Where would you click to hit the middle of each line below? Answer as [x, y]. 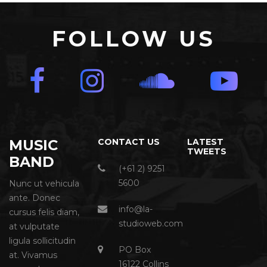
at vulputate [34, 226]
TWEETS [207, 151]
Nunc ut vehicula [44, 184]
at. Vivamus [33, 255]
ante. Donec [35, 198]
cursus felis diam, [44, 212]
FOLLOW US [133, 39]
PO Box [135, 250]
